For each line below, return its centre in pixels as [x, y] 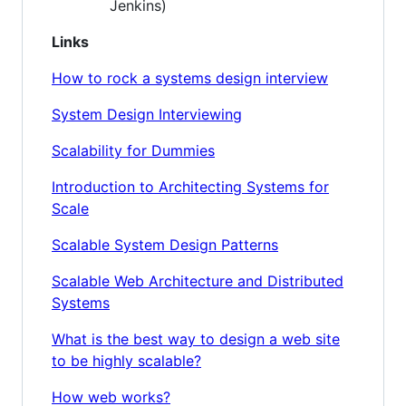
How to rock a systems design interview [190, 78]
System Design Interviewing [147, 115]
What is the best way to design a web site [196, 339]
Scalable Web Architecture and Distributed [198, 281]
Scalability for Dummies [133, 151]
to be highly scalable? [126, 361]
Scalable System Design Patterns [165, 245]
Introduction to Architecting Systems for [190, 187]
